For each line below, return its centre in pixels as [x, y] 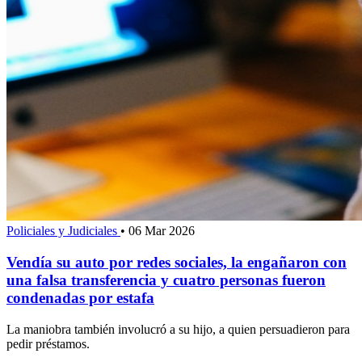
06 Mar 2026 [162, 231]
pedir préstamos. [48, 343]
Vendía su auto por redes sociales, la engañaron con [177, 262]
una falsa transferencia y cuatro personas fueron [166, 280]
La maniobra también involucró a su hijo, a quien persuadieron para [178, 329]
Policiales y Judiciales [63, 231]
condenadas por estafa [80, 297]
